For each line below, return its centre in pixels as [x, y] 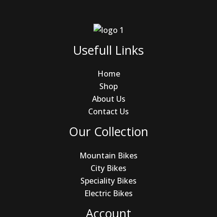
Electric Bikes [108, 193]
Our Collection [108, 132]
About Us [108, 99]
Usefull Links [108, 50]
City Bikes [108, 168]
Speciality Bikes [108, 180]
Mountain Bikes [108, 155]
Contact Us [108, 112]
